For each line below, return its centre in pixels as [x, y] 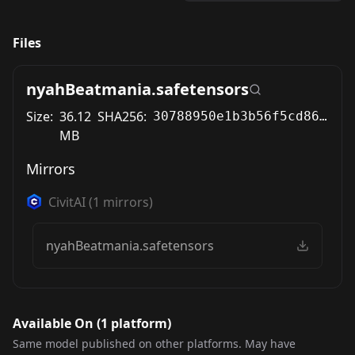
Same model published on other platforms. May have [154, 344]
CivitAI [67, 202]
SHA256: [122, 117]
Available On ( [57, 324]
